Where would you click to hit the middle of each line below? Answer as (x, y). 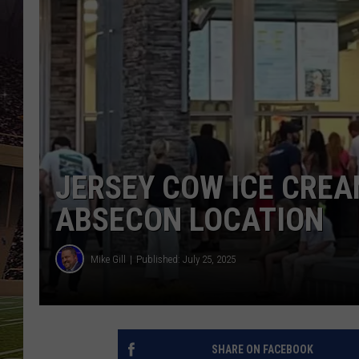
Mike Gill (108, 259)
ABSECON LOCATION (190, 220)
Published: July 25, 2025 (186, 259)
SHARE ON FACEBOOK (262, 350)
